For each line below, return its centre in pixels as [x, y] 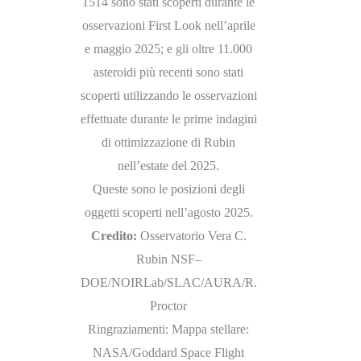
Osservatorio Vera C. [191, 236]
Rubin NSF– [168, 259]
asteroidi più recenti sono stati [168, 73]
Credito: [114, 236]
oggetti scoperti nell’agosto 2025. [168, 213]
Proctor [168, 306]
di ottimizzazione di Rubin [168, 143]
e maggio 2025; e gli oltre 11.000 [168, 49]
